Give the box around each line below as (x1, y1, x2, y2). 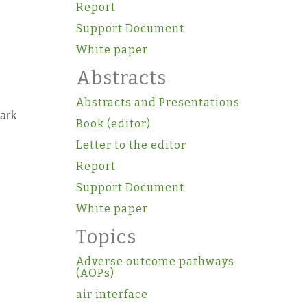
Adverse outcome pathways (75, 255, 234, 268)
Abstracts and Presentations (75, 96, 240, 109)
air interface (75, 288, 148, 301)
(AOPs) (75, 267, 114, 280)
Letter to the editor (75, 138, 186, 151)
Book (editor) (75, 117, 151, 130)
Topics (75, 226, 136, 248)
